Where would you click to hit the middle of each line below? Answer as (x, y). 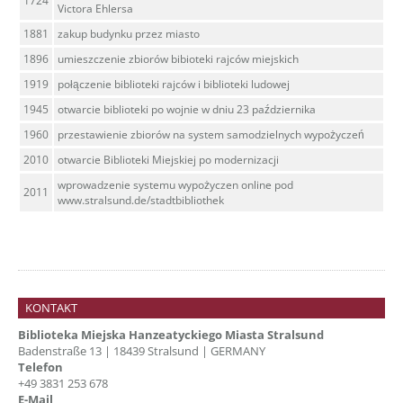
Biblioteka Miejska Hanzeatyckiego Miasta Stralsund (172, 334)
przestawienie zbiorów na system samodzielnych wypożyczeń (211, 134)
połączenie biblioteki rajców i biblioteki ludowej (174, 84)
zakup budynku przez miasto (129, 34)
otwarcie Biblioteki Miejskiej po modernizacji (168, 160)
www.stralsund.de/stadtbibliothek (141, 200)
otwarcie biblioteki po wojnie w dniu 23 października (188, 109)
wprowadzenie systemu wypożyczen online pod (175, 185)
